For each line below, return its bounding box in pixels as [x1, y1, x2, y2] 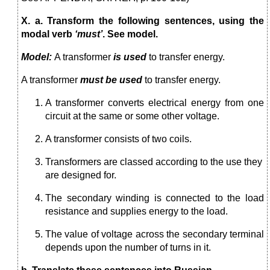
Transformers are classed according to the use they [45, 157, 262, 168]
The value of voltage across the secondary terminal [45, 229, 264, 240]
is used [113, 52, 146, 63]
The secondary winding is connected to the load [45, 193, 264, 204]
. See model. [102, 29, 158, 40]
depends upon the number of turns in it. [45, 242, 211, 253]
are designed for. [45, 170, 116, 181]
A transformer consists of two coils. [45, 134, 192, 145]
